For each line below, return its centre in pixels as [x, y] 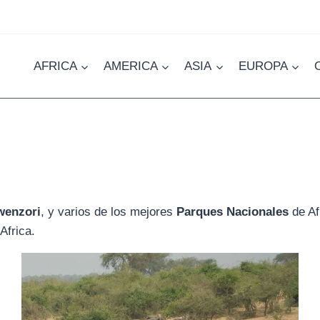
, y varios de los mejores [109, 212]
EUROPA [263, 66]
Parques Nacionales [232, 212]
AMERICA [130, 66]
